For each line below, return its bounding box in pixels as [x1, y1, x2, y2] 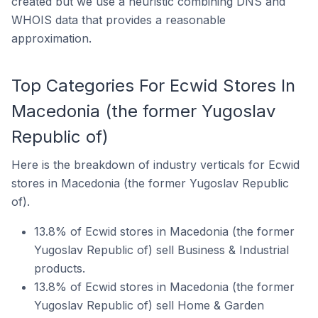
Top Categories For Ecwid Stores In [11, 75, 295, 96]
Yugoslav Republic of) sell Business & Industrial [34, 242, 289, 257]
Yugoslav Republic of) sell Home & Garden [34, 297, 264, 312]
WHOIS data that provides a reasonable [11, 12, 226, 27]
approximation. [11, 31, 92, 45]
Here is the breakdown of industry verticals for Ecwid [11, 157, 300, 172]
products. [34, 261, 85, 275]
